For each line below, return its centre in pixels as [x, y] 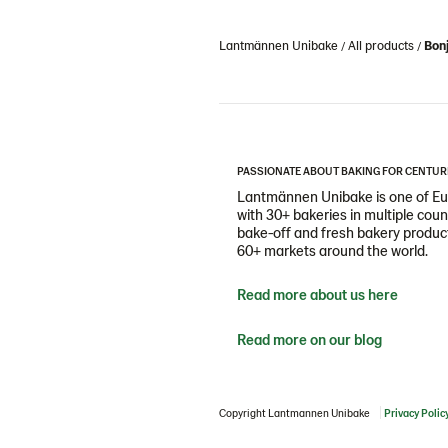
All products [381, 45]
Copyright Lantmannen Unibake [294, 412]
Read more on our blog [309, 339]
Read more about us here [317, 294]
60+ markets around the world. [332, 250]
